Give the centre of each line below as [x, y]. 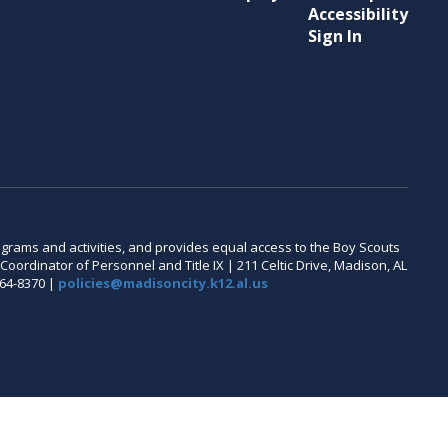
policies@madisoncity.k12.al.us [163, 283]
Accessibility [357, 14]
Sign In [334, 36]
